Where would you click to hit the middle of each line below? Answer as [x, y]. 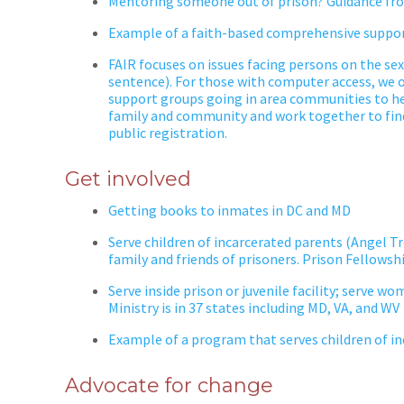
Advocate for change [169, 385]
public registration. [168, 132]
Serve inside [146, 290]
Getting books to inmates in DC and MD [230, 210]
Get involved [128, 179]
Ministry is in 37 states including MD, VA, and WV [255, 307]
